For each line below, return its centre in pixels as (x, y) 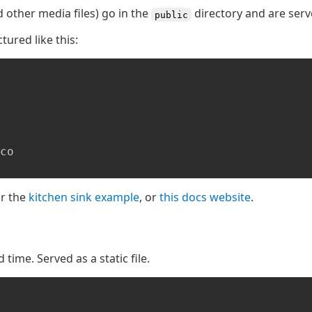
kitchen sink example (84, 197)
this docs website (205, 197)
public (171, 14)
